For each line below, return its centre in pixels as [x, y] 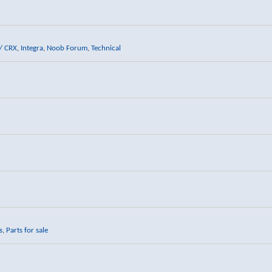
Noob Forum [67, 48]
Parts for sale [27, 230]
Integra [32, 48]
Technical [106, 48]
